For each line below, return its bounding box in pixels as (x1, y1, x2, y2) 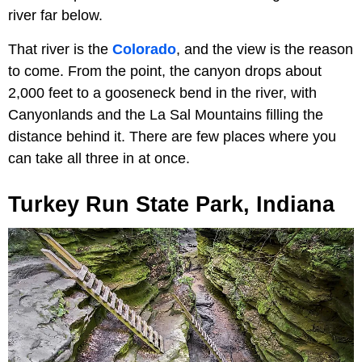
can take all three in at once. (8, 149, 190, 166)
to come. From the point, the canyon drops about (8, 62, 322, 79)
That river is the (8, 40, 112, 57)
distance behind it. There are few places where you (8, 128, 336, 145)
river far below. (8, 6, 103, 23)
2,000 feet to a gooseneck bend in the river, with (8, 84, 317, 101)
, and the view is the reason (176, 40, 353, 57)
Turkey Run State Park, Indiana (8, 192, 335, 217)
